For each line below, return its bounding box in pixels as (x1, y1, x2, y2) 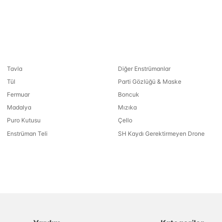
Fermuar (7, 90, 30, 98)
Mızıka (117, 104, 137, 111)
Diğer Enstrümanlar (117, 64, 170, 72)
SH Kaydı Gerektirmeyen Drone (117, 129, 205, 137)
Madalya (7, 104, 32, 111)
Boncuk (117, 90, 139, 98)
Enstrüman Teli (7, 129, 48, 137)
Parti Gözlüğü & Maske (117, 77, 181, 85)
